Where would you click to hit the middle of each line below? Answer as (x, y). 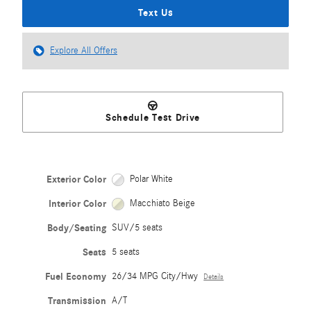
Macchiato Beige (162, 204)
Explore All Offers (84, 50)
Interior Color (78, 204)
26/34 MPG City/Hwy (155, 277)
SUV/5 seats (137, 228)
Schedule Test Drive (153, 118)
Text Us (155, 12)
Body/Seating (77, 228)
